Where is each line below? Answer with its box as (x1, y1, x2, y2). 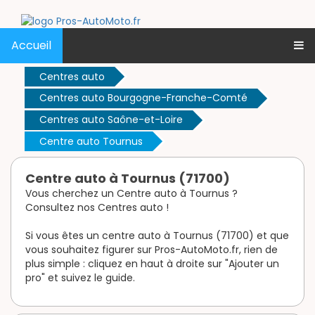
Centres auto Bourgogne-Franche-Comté (39, 91, 247, 105)
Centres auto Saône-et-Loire (39, 112, 183, 127)
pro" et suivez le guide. (25, 271, 135, 285)
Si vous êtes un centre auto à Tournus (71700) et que (25, 229, 289, 243)
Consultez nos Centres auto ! (25, 200, 169, 215)
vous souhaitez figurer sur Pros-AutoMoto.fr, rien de (25, 243, 278, 257)
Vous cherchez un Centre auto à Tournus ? (25, 186, 238, 201)
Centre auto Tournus (39, 134, 143, 148)
